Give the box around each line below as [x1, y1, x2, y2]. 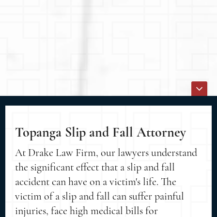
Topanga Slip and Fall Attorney [15, 124, 186, 140]
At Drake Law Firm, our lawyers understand [15, 146, 198, 159]
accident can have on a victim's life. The [15, 175, 177, 188]
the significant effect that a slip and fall [15, 160, 175, 173]
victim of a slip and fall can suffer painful [15, 189, 185, 202]
